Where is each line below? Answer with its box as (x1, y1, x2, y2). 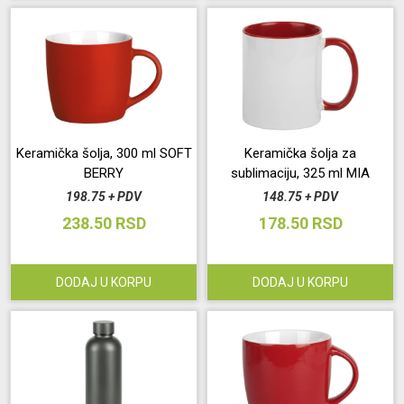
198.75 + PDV (66, 189, 142, 204)
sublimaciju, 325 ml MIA (231, 165, 370, 181)
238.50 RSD (61, 214, 146, 233)
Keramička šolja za (244, 145, 356, 161)
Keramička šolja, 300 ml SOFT (15, 145, 192, 161)
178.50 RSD (258, 214, 343, 233)
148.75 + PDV (262, 189, 338, 204)
